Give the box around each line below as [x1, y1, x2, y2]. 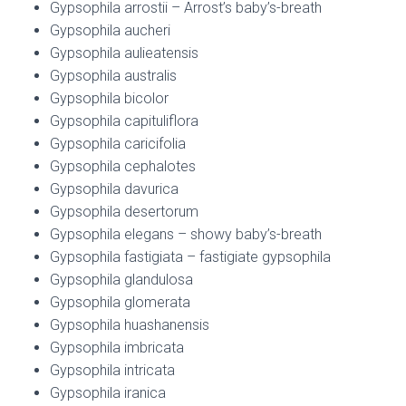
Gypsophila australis [50, 67, 177, 85]
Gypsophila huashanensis [50, 316, 209, 334]
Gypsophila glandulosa [50, 271, 193, 289]
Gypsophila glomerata [50, 294, 190, 312]
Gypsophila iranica [50, 384, 166, 402]
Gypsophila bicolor [50, 90, 169, 108]
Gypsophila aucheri [50, 22, 170, 40]
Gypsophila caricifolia [50, 135, 186, 153]
